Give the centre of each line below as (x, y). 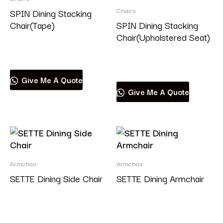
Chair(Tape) (32, 25)
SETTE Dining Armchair (160, 178)
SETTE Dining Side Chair (56, 178)
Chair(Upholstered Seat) (163, 37)
